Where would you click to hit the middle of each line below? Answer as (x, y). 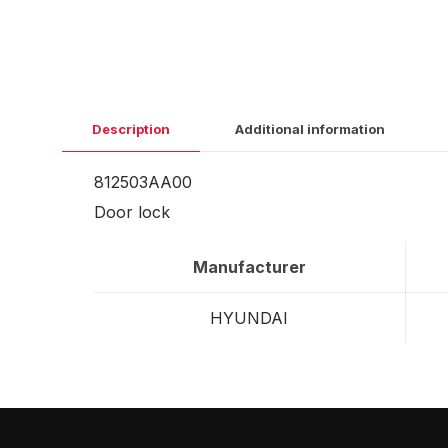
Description (131, 129)
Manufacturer (249, 267)
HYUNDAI (249, 318)
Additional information (310, 129)
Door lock (131, 212)
